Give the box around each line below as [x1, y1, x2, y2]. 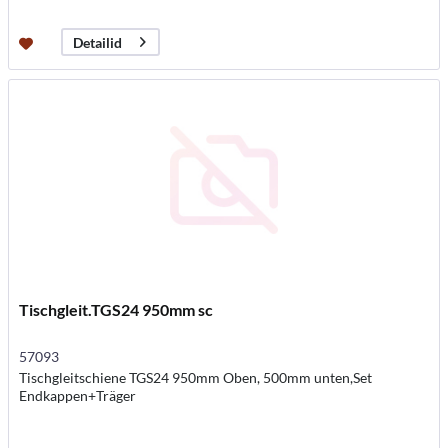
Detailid [73, 33, 123, 51]
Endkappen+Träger [19, 387, 137, 405]
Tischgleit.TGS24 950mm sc [19, 300, 214, 320]
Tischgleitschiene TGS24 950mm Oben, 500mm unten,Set [19, 369, 373, 387]
